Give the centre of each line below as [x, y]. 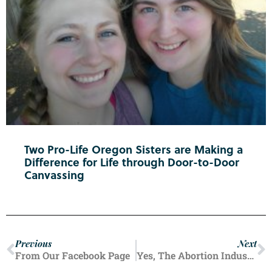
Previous [33, 245]
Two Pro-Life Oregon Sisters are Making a [134, 149]
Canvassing [54, 175]
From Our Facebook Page [73, 255]
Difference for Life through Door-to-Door [132, 162]
